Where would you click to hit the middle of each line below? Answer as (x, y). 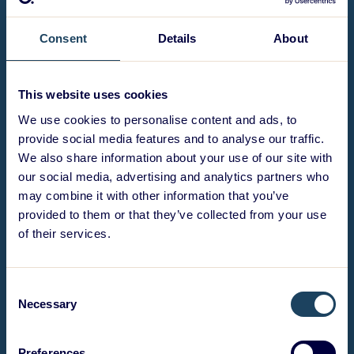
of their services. (64, 233)
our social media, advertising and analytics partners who (173, 176)
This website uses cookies (93, 94)
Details (177, 38)
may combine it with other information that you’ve (154, 195)
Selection (30, 307)
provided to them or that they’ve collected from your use (172, 214)
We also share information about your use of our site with (175, 157)
